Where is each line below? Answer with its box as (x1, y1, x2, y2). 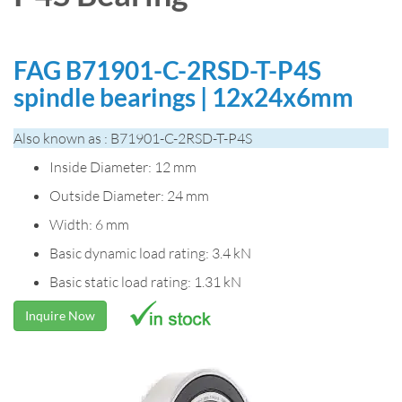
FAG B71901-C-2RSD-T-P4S (13, 54, 321, 85)
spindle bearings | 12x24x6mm (13, 81, 354, 112)
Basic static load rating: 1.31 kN (49, 272, 241, 291)
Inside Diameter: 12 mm (49, 157, 197, 176)
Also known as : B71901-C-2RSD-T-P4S (13, 128, 252, 147)
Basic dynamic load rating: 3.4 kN (49, 243, 251, 262)
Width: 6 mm (49, 214, 129, 233)
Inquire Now (25, 307, 95, 323)
